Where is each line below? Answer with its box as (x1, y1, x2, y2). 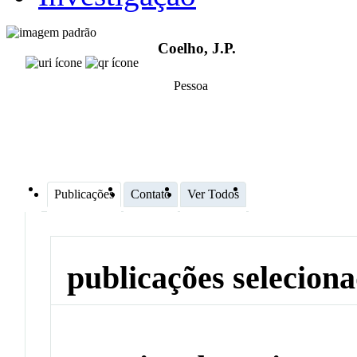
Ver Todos (187, 186, 239, 201)
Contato (131, 186, 171, 201)
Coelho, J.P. (158, 40, 236, 57)
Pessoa (174, 79, 208, 93)
